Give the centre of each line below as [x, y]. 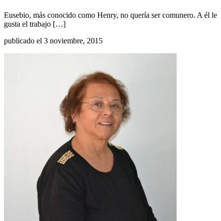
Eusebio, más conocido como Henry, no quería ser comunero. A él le [110, 15]
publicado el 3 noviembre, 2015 [53, 40]
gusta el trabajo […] [35, 24]
